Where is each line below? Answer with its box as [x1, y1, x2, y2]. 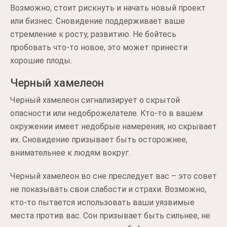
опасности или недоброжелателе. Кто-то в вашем [10, 108, 203, 118]
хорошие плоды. [10, 56, 72, 65]
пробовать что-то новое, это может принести [10, 43, 187, 52]
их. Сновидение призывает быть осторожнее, [10, 135, 187, 144]
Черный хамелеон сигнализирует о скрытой [10, 95, 180, 105]
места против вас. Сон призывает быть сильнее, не [10, 211, 210, 220]
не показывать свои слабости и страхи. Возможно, [10, 184, 206, 194]
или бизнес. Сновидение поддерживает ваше [10, 16, 185, 26]
